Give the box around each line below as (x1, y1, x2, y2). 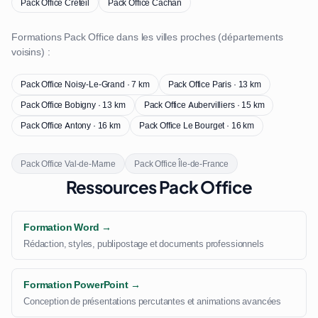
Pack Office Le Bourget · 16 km (138, 120, 255, 132)
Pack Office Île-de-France (134, 158, 229, 170)
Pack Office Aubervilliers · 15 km (143, 99, 265, 111)
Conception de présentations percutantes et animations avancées (23, 295, 282, 308)
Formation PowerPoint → (23, 278, 141, 292)
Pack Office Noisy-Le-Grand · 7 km (21, 78, 150, 90)
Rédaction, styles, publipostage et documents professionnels (23, 238, 264, 251)
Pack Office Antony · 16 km (21, 120, 121, 132)
